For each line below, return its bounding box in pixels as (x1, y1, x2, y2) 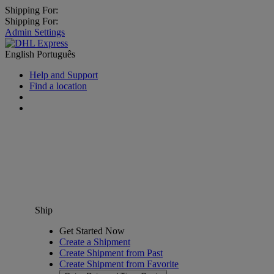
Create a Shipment (59, 237, 130, 247)
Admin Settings (5, 27, 65, 37)
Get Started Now (59, 226, 125, 236)
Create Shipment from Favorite (59, 259, 179, 269)
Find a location (29, 81, 87, 91)
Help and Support (29, 70, 98, 80)
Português (37, 49, 75, 59)
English (5, 49, 37, 59)
